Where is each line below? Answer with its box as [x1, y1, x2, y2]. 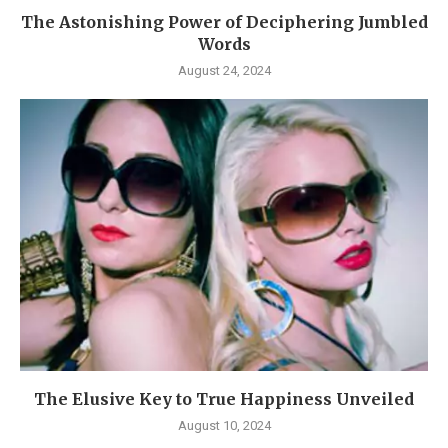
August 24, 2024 [177, 62, 271, 78]
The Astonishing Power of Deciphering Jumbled [20, 11, 428, 32]
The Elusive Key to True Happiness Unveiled [34, 388, 414, 409]
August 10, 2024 [177, 417, 271, 433]
